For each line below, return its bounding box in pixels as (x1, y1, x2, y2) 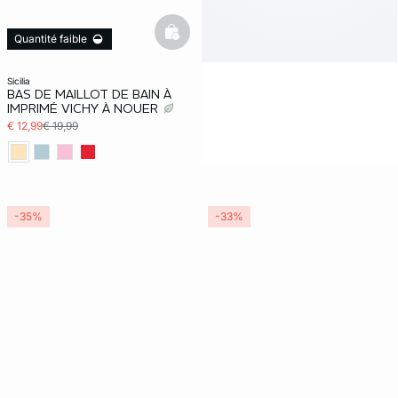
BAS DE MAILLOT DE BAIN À (7, 86, 171, 102)
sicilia (12, 76, 30, 86)
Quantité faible (14, 32, 87, 45)
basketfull (171, 31, 228, 47)
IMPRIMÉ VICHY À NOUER (7, 100, 162, 116)
